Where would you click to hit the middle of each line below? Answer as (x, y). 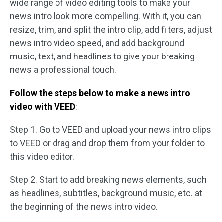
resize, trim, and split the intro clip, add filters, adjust (111, 30)
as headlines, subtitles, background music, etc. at (106, 193)
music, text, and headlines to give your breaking (102, 56)
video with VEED (43, 107)
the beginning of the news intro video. (84, 207)
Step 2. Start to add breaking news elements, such (108, 180)
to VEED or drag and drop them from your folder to (107, 143)
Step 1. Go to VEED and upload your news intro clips (111, 130)
